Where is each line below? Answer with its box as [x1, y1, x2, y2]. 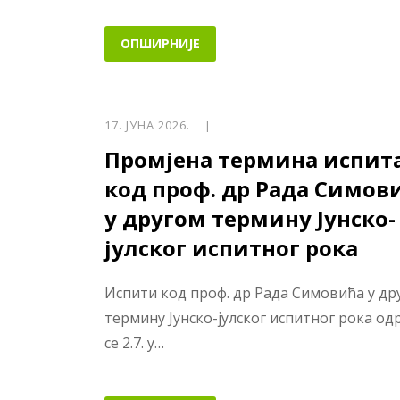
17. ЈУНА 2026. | [104, 117, 212, 134]
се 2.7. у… [104, 333, 164, 354]
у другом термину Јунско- [104, 204, 396, 234]
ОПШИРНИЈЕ [121, 35, 200, 53]
